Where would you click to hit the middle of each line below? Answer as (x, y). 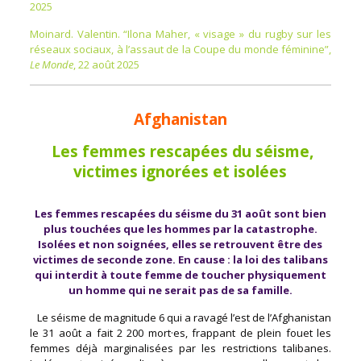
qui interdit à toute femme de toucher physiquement (180, 274)
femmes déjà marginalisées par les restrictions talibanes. (180, 348)
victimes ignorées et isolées (180, 171)
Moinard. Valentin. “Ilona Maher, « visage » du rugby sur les (180, 33)
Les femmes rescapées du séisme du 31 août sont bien (180, 213)
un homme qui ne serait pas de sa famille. (180, 290)
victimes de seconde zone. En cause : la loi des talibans (180, 259)
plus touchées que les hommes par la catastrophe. (180, 228)
